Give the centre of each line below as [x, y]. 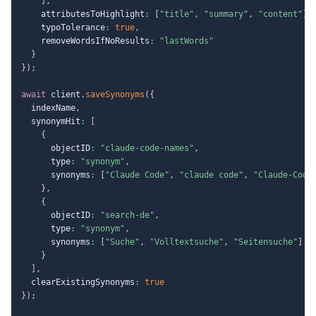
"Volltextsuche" [187, 242]
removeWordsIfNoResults [85, 41]
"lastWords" [187, 41]
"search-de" [127, 215]
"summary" [226, 14]
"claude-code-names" [147, 148]
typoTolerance [63, 27]
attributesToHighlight [83, 14]
